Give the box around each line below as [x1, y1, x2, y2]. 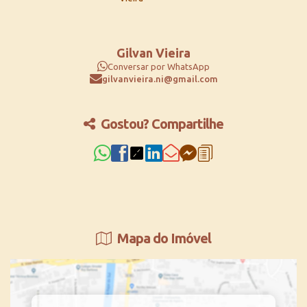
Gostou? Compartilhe [98, 116, 223, 132]
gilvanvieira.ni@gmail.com [101, 73, 218, 84]
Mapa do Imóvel [114, 230, 211, 246]
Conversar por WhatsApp [108, 61, 210, 71]
